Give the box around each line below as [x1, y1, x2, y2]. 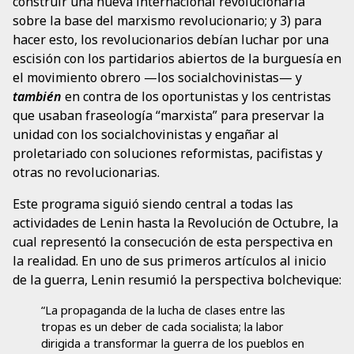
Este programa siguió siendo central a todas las [13, 194, 293, 213]
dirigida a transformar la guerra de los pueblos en [41, 335, 304, 351]
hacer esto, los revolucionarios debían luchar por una [13, 30, 329, 48]
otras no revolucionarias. [13, 163, 160, 181]
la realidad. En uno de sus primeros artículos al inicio [13, 251, 326, 269]
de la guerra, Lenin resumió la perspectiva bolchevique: [13, 270, 341, 288]
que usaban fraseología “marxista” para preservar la [13, 106, 324, 124]
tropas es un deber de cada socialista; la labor [41, 318, 284, 334]
